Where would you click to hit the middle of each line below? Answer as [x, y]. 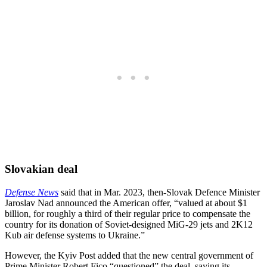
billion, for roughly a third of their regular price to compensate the [128, 214]
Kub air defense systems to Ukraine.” [75, 235]
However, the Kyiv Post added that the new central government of [129, 256]
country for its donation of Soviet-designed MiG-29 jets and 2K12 [129, 225]
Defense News [32, 193]
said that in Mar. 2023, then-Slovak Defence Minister [159, 193]
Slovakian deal [41, 169]
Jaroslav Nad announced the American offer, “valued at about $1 [126, 203]
